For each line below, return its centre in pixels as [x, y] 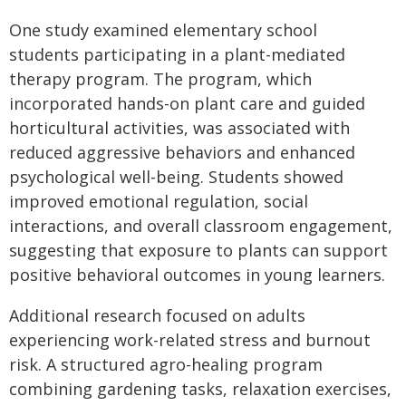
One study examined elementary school [163, 30]
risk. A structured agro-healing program [166, 364]
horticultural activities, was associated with [179, 128]
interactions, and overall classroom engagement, [201, 226]
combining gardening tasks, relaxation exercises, [200, 389]
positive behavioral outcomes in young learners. [197, 275]
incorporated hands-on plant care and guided [187, 103]
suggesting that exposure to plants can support [198, 250]
